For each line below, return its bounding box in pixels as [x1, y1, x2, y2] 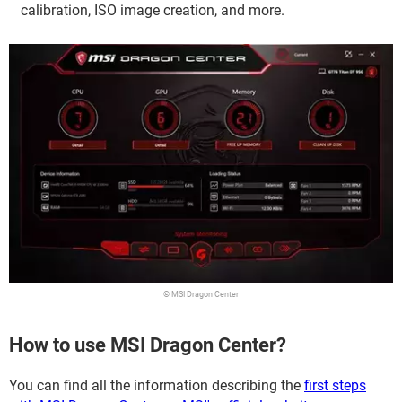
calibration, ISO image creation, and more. [21, 2, 284, 19]
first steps [304, 376, 366, 394]
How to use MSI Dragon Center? [9, 333, 286, 356]
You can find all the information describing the [9, 376, 304, 394]
